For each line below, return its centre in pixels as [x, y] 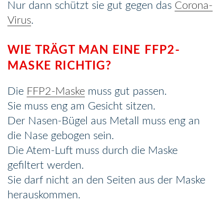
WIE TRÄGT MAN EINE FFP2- [94, 50]
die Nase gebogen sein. [61, 135]
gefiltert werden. [46, 165]
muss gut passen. [126, 91]
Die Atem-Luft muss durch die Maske [92, 150]
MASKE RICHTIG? [59, 66]
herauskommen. [44, 195]
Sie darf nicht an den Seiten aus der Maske [106, 180]
